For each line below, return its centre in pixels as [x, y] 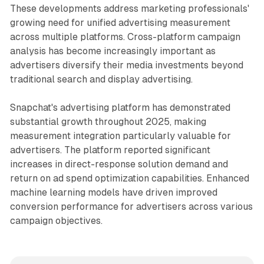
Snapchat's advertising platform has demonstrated [120, 107]
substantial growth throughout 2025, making [108, 121]
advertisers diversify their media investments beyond [126, 65]
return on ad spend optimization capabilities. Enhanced [129, 178]
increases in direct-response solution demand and [119, 164]
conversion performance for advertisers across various [131, 206]
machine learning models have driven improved [113, 192]
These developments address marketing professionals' [129, 8]
